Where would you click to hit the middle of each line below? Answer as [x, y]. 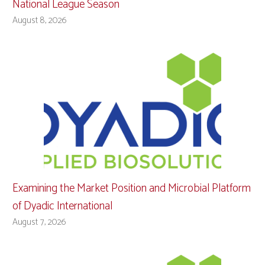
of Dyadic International [62, 206]
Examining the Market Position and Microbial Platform [132, 188]
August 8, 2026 [40, 20]
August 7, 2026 [39, 222]
